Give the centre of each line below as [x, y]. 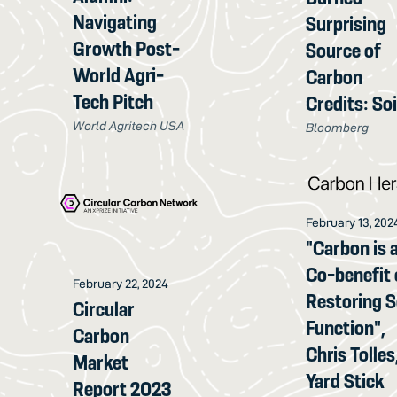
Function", [346, 328]
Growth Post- [127, 48]
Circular [104, 309]
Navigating [115, 22]
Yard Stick [346, 381]
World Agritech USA [129, 125]
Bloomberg [338, 127]
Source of [344, 50]
